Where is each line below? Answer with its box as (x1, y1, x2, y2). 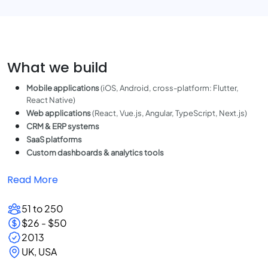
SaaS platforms (26, 135, 82, 144)
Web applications (26, 108, 91, 118)
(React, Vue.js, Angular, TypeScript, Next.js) (91, 108, 247, 118)
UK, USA (22, 245, 57, 258)
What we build (7, 57, 108, 77)
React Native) (26, 95, 75, 105)
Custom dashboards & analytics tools (26, 148, 164, 157)
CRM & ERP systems (26, 121, 99, 131)
